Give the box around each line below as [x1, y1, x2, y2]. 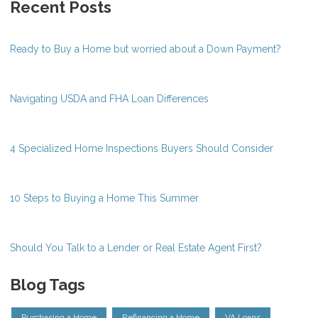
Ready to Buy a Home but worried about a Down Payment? [10, 43, 281, 55]
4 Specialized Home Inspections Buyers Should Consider [10, 142, 273, 154]
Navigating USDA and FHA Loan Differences [10, 92, 209, 104]
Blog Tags [10, 275, 85, 294]
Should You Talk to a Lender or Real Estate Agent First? [10, 241, 262, 253]
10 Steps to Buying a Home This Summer [10, 192, 199, 204]
